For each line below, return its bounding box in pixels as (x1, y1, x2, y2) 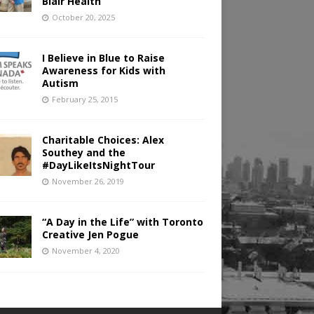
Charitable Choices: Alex (41, 133, 164, 147)
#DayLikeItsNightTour (41, 158, 155, 172)
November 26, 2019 (51, 176, 124, 187)
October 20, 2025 (51, 12, 115, 23)
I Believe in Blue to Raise (41, 51, 165, 65)
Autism (41, 76, 78, 90)
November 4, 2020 (51, 245, 120, 257)
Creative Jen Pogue (41, 228, 139, 242)
